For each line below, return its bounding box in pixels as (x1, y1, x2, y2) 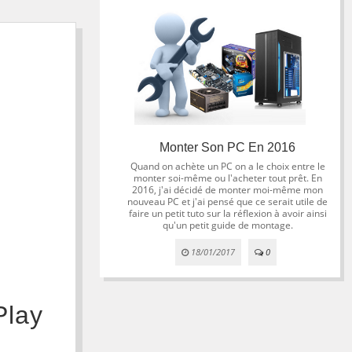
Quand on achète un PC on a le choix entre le (130, 159, 325, 173)
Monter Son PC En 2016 (159, 141, 296, 154)
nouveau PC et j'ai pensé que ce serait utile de (127, 195, 328, 208)
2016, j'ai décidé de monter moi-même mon (132, 183, 324, 196)
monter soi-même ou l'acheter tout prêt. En (133, 171, 322, 185)
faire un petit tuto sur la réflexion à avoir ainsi (128, 207, 327, 220)
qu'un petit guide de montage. (162, 218, 293, 232)
